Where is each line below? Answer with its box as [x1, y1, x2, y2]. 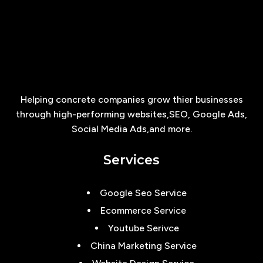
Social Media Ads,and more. [71, 123, 192, 134]
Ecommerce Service [100, 205, 186, 216]
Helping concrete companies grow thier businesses [20, 94, 243, 105]
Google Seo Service [100, 187, 187, 198]
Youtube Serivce [107, 222, 179, 234]
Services [103, 152, 160, 168]
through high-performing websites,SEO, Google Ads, [16, 109, 247, 120]
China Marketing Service [90, 240, 197, 251]
